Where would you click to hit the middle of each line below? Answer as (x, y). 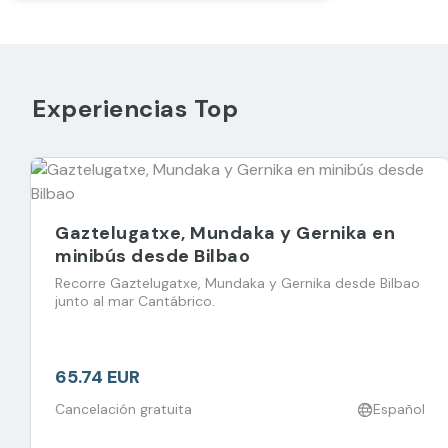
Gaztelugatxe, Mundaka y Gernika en (225, 233)
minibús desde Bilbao (152, 256)
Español (399, 409)
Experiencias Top (135, 108)
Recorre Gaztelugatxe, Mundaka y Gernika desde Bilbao (237, 283)
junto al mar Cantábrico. (135, 301)
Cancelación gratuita (123, 409)
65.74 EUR (97, 377)
